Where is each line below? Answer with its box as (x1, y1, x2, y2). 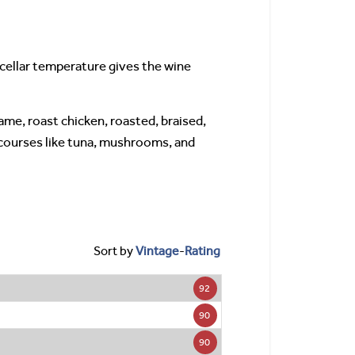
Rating (185, 243, 220, 259)
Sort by (94, 243, 136, 259)
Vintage (136, 243, 179, 259)
